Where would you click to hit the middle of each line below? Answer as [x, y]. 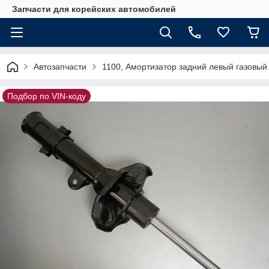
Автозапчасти [60, 67]
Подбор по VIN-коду [47, 96]
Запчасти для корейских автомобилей [94, 9]
